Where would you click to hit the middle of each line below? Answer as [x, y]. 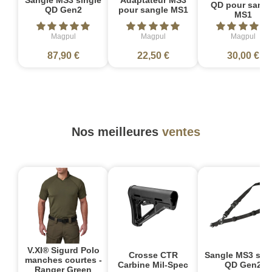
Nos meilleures [117, 131]
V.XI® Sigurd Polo [63, 250]
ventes [181, 131]
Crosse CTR [153, 255]
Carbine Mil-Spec [153, 264]
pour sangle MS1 [153, 9]
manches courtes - [63, 260]
